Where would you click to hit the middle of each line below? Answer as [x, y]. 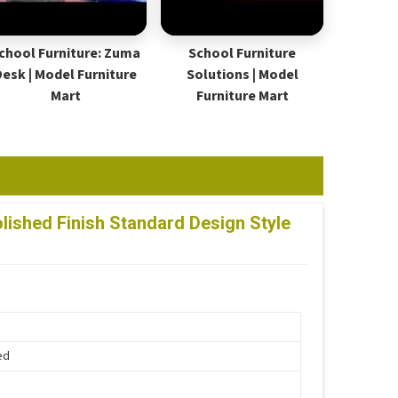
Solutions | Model [242, 75]
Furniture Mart [242, 96]
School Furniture [243, 53]
